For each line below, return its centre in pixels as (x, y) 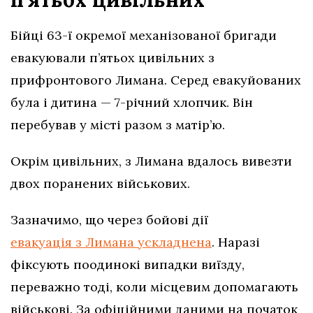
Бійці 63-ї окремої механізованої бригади (144, 35)
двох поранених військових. (100, 183)
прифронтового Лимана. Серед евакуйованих (156, 80)
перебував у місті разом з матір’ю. (118, 124)
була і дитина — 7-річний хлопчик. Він (132, 102)
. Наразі (236, 242)
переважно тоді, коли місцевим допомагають (154, 286)
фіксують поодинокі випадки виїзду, (128, 264)
